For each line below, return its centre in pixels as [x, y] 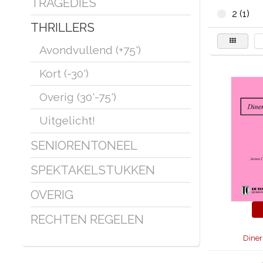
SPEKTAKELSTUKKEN [93, 170]
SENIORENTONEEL [84, 145]
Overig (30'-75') [78, 97]
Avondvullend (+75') [90, 50]
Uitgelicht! [67, 120]
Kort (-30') [64, 73]
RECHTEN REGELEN [87, 219]
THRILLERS [63, 27]
